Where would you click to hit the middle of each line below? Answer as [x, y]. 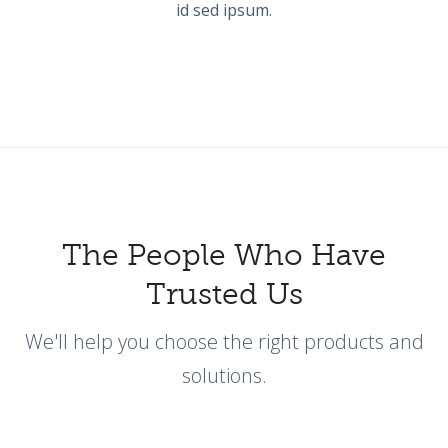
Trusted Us [224, 294]
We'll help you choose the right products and [224, 341]
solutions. [224, 375]
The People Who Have [224, 255]
